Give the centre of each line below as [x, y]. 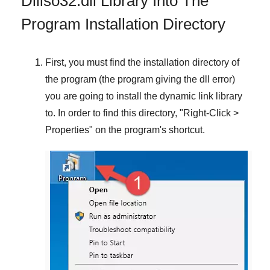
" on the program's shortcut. [147, 130]
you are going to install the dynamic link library [144, 96]
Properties [67, 130]
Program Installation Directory [123, 24]
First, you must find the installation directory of [142, 63]
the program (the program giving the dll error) [140, 80]
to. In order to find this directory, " [114, 113]
